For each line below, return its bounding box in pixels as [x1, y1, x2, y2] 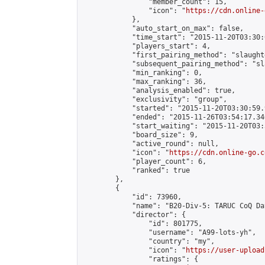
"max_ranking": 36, [82, 77, 206, 86]
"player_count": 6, [82, 157, 206, 166]
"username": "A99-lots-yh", [82, 228, 256, 237]
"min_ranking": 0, [82, 69, 202, 77]
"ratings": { [82, 255, 198, 263]
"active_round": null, [82, 140, 219, 148]
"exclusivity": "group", [82, 95, 227, 104]
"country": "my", [82, 237, 215, 245]
